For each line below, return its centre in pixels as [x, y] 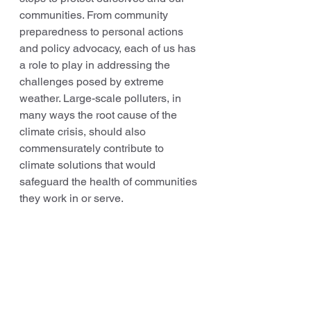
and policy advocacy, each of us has [109, 48]
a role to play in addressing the [96, 65]
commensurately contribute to [93, 148]
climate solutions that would [89, 165]
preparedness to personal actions [103, 31]
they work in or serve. [72, 198]
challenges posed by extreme [93, 81]
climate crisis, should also [84, 131]
